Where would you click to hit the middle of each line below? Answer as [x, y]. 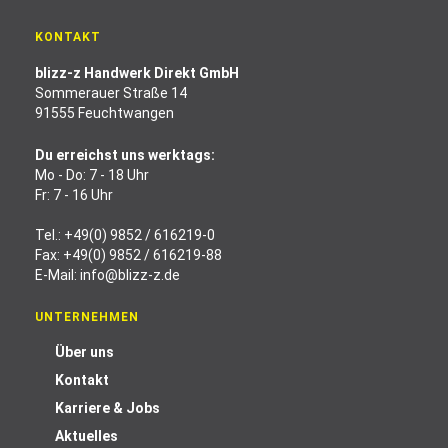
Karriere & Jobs [107, 408]
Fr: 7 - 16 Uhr [74, 195]
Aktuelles [86, 436]
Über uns [84, 352]
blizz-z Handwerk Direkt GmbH [137, 73]
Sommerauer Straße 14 [111, 93]
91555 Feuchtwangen [104, 113]
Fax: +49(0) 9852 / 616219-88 [128, 255]
